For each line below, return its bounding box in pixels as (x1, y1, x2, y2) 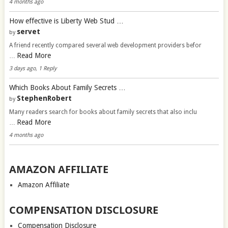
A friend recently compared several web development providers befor (9, 41, 202, 49)
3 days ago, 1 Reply (9, 65, 56, 72)
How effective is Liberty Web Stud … (9, 16, 124, 25)
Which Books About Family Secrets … (9, 83, 126, 92)
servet (16, 27, 40, 36)
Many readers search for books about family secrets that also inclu (9, 108, 197, 116)
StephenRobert (16, 94, 72, 102)
